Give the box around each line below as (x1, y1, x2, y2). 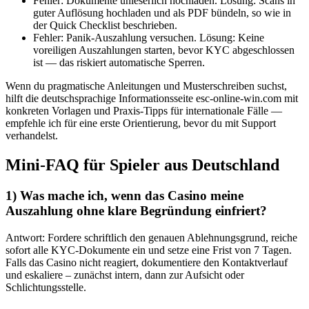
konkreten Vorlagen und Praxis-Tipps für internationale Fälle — (6, 105, 282, 117)
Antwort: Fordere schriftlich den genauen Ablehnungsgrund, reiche (6, 231, 297, 243)
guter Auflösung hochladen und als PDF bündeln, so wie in (33, 7, 291, 19)
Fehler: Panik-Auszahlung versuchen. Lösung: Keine (33, 32, 264, 44)
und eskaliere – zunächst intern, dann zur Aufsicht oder (6, 268, 244, 281)
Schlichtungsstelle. (6, 281, 86, 293)
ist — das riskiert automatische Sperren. (33, 57, 205, 69)
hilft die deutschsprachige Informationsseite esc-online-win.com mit (6, 92, 298, 105)
